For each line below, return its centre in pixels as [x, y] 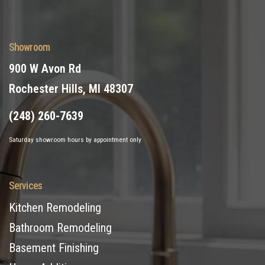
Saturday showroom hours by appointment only [75, 140]
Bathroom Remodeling [60, 227]
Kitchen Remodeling [55, 207]
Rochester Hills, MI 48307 [71, 89]
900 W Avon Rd [45, 69]
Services [25, 185]
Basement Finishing [54, 248]
